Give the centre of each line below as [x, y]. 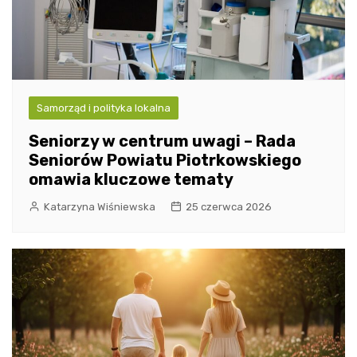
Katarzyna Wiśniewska [100, 207]
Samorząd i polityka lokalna [104, 108]
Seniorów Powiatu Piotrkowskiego [165, 161]
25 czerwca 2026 [229, 207]
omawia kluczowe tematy [131, 180]
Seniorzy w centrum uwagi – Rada [162, 141]
